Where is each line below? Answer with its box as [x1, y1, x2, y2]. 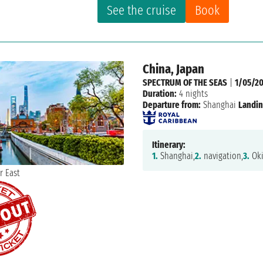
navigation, [201, 150, 243, 162]
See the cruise [107, 2, 177, 19]
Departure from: [142, 99, 201, 111]
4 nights [176, 88, 208, 100]
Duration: [142, 88, 177, 100]
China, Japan [142, 61, 204, 77]
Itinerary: [151, 139, 186, 151]
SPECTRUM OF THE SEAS [142, 77, 227, 89]
